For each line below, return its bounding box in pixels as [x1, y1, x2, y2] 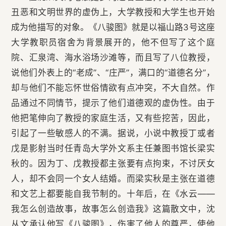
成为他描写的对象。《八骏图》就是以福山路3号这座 [11, 22, 215, 33]
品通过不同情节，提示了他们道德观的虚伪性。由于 [11, 98, 215, 108]
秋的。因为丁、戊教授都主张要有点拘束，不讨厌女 [11, 158, 215, 169]
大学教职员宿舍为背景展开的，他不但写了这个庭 [11, 37, 215, 48]
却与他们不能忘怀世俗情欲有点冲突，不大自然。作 [11, 83, 215, 93]
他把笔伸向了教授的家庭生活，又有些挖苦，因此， [11, 113, 215, 124]
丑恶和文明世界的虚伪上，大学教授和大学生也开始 [11, 7, 215, 18]
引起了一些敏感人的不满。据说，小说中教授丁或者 [11, 128, 215, 139]
